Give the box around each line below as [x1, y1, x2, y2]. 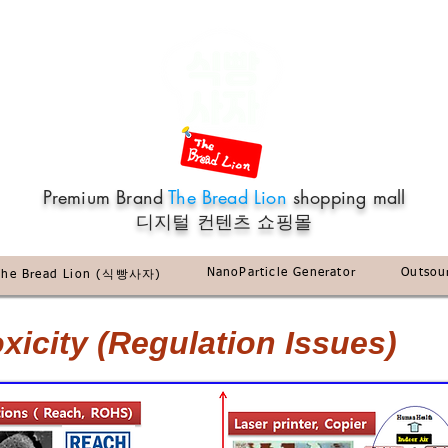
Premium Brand [42, 185, 169, 209]
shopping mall [292, 185, 406, 209]
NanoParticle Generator [206, 267, 356, 279]
